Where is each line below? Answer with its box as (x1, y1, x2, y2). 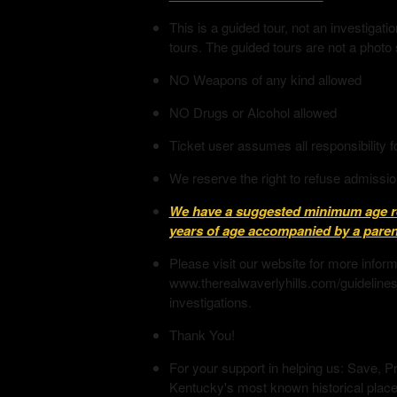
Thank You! (168, 325, 235, 344)
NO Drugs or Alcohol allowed (168, 103, 337, 121)
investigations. (168, 292, 252, 311)
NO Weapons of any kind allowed (168, 70, 362, 89)
